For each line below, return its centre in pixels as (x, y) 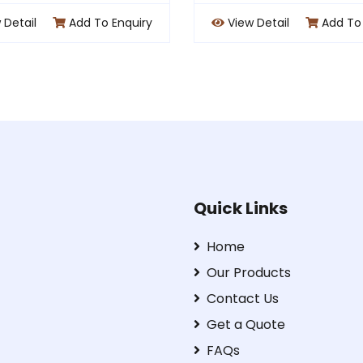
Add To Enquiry (145, 23)
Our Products (249, 273)
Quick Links (241, 209)
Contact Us (243, 299)
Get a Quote (246, 325)
